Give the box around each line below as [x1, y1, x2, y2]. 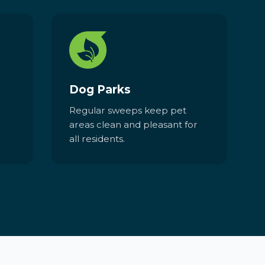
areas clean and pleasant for [69, 119, 198, 131]
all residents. [69, 133, 125, 145]
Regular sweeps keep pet [69, 105, 187, 117]
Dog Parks [69, 82, 131, 96]
